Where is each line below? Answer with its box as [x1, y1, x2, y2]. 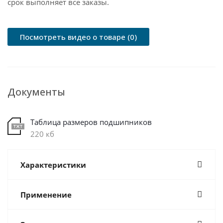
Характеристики [20, 160, 86, 170]
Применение [20, 190, 72, 200]
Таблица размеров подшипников [30, 117, 152, 127]
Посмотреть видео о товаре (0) [20, 32, 137, 42]
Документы [7, 85, 65, 99]
